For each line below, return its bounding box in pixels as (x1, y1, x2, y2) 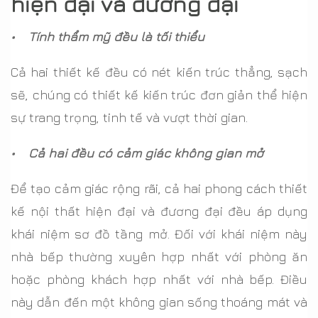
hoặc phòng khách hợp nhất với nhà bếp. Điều (11, 271, 307, 287)
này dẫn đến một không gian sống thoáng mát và (11, 294, 307, 309)
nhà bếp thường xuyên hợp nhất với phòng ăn (11, 248, 307, 264)
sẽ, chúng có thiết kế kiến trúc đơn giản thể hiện (11, 87, 307, 102)
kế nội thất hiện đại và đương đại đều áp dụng (11, 203, 307, 219)
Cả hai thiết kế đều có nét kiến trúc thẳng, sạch (11, 64, 307, 79)
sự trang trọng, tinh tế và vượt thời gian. (11, 109, 248, 125)
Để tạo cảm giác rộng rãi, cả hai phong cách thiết (11, 180, 307, 196)
